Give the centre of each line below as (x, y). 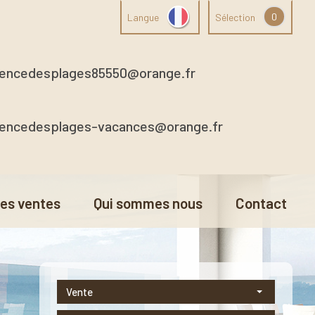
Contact (266, 203)
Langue (143, 17)
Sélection (235, 17)
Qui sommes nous (152, 203)
